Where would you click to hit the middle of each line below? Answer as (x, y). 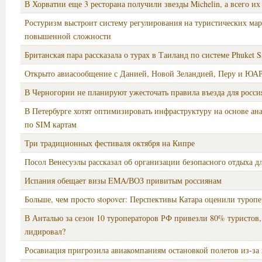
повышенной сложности (68, 36)
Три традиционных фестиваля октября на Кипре (110, 143)
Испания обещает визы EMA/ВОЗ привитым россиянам (123, 180)
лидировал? (45, 231)
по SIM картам (51, 124)
